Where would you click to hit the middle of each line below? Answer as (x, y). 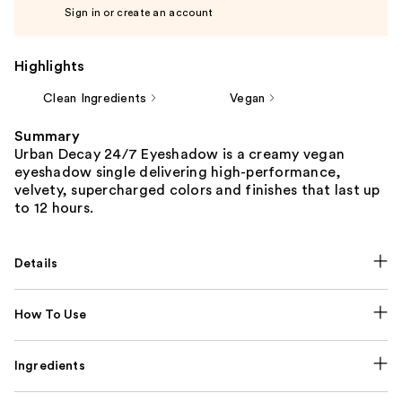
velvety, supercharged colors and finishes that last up (197, 190)
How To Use (51, 315)
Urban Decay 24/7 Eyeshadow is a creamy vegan (179, 154)
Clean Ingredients (95, 98)
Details (36, 263)
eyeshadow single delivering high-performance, (178, 172)
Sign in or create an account (139, 12)
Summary (47, 136)
